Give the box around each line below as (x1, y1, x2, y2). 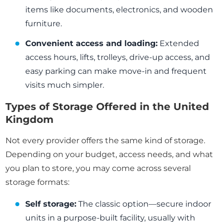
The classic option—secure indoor (76, 199, 212, 209)
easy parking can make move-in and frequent (25, 66, 207, 76)
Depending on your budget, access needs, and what (5, 150, 214, 160)
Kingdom (5, 113, 54, 126)
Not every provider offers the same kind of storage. (5, 136, 206, 146)
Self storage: (25, 199, 77, 209)
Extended (158, 39, 200, 49)
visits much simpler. (25, 80, 105, 90)
